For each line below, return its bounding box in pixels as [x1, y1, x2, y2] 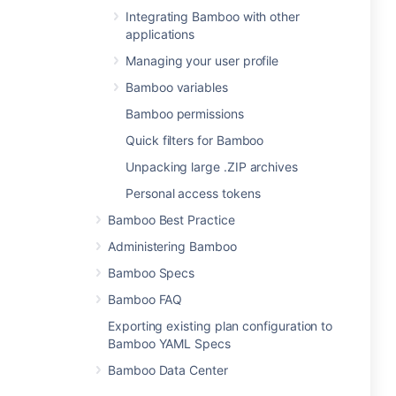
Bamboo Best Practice [108, 212, 235, 227]
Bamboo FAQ [108, 292, 183, 307]
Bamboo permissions [126, 106, 244, 121]
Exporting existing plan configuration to [108, 318, 333, 333]
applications [126, 27, 195, 42]
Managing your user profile [126, 53, 279, 68]
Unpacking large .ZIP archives [126, 159, 298, 174]
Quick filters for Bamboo [126, 133, 264, 148]
